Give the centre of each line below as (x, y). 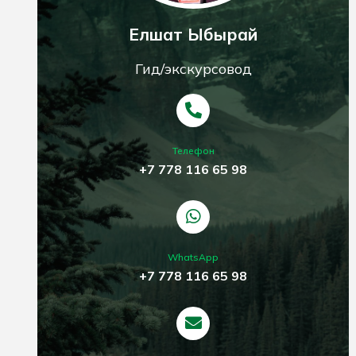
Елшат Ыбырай (193, 34)
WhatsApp (193, 257)
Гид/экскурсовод (193, 68)
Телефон (193, 150)
